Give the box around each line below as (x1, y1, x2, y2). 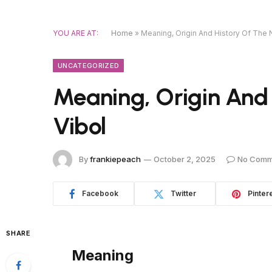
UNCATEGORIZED (58, 61, 120, 70)
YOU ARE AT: (53, 29, 98, 38)
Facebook (81, 189, 118, 198)
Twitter (171, 189, 196, 198)
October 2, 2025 (154, 154, 216, 164)
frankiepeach (90, 154, 141, 164)
